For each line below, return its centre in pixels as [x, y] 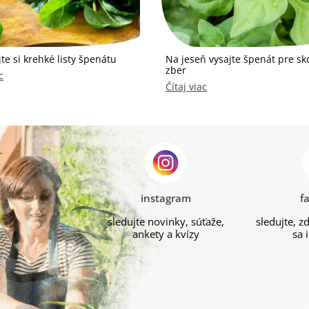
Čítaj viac [186, 87]
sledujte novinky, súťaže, [166, 221]
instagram [166, 198]
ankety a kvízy [166, 234]
